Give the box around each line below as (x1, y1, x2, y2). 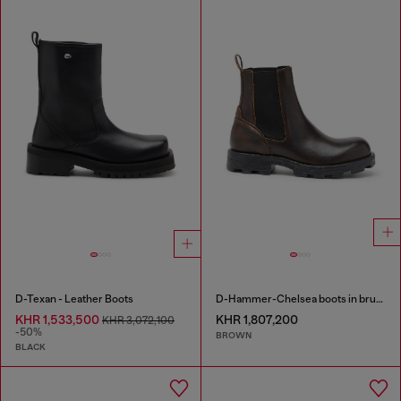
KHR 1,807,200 (215, 311, 298, 327)
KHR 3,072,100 (102, 313, 175, 327)
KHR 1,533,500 (15, 311, 102, 327)
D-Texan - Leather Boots (15, 292, 133, 305)
